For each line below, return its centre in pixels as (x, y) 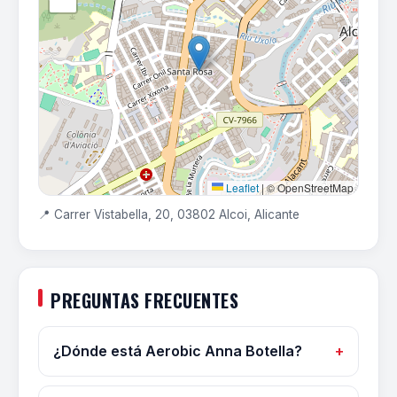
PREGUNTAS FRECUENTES (144, 300)
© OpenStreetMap (309, 187)
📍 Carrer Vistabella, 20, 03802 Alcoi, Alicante (169, 214)
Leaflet (241, 187)
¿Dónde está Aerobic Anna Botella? (178, 351)
